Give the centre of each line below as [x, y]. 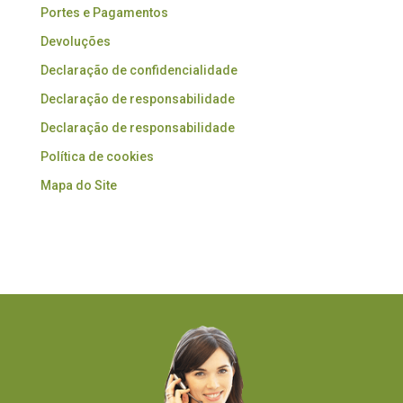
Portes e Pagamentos [104, 13]
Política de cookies [97, 157]
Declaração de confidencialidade [139, 71]
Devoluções [75, 42]
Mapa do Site [78, 186]
